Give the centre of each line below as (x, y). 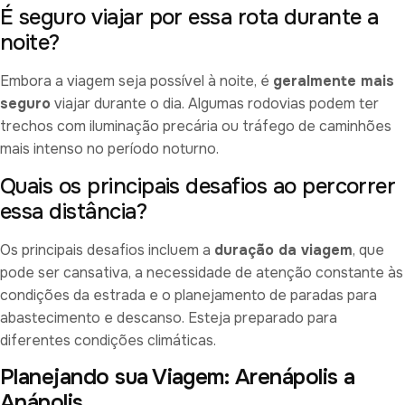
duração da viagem (283, 250)
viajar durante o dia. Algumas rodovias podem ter (215, 104)
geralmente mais (334, 81)
